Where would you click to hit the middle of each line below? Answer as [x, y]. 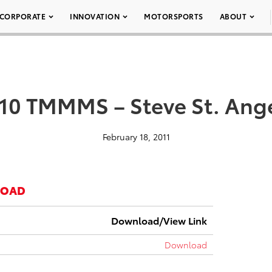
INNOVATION [95, 16]
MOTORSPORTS [174, 16]
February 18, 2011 [136, 137]
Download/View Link [159, 220]
